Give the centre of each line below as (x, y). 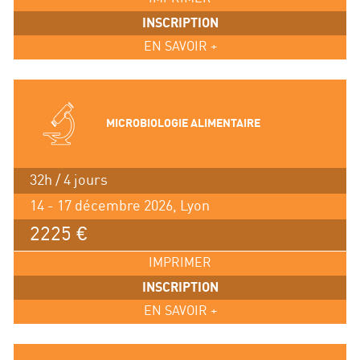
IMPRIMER (180, 263)
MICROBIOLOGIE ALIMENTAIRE (183, 124)
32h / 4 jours (68, 180)
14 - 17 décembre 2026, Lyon (119, 206)
